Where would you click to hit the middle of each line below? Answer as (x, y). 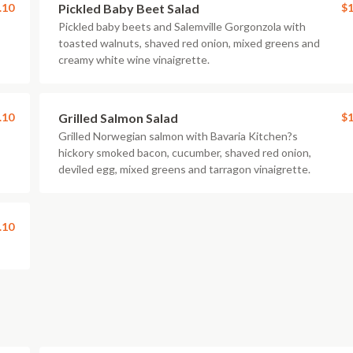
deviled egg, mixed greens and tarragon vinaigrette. (184, 169)
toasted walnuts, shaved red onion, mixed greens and (189, 43)
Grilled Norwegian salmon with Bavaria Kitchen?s (178, 136)
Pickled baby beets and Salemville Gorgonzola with (182, 26)
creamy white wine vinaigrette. (134, 59)
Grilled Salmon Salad (118, 118)
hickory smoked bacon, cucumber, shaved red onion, (185, 152)
